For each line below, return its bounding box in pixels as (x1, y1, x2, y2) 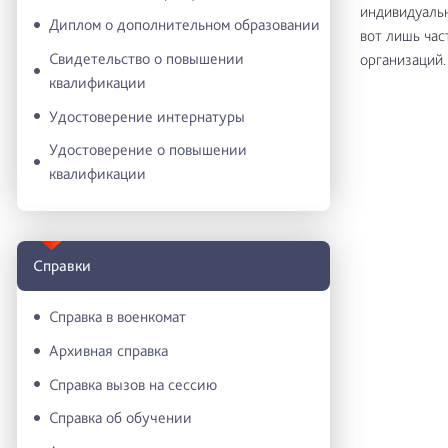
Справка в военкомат (49, 307, 186, 327)
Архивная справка (49, 341, 168, 361)
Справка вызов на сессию (49, 374, 217, 394)
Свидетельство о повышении (49, 49, 244, 69)
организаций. (359, 50, 446, 69)
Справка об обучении (49, 408, 192, 428)
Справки (33, 255, 91, 275)
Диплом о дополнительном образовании (49, 15, 320, 35)
